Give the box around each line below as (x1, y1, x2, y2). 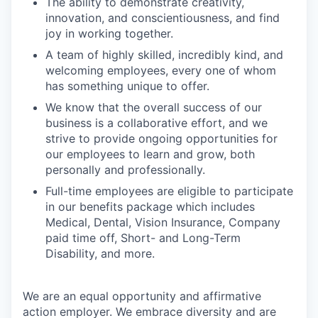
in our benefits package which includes (45, 199, 255, 214)
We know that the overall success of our (45, 100, 262, 114)
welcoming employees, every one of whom (45, 63, 276, 77)
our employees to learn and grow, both (45, 147, 255, 161)
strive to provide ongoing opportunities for (45, 131, 278, 146)
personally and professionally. (45, 163, 205, 177)
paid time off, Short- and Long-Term (45, 231, 241, 245)
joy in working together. (45, 26, 173, 40)
